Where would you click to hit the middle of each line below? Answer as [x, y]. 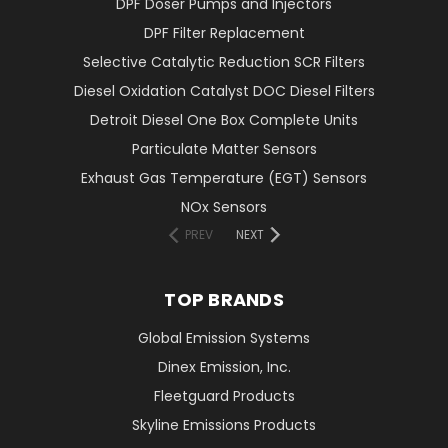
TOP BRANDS [224, 299]
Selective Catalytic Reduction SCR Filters [224, 61]
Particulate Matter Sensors [224, 148]
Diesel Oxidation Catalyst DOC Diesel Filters [224, 90]
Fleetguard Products [224, 395]
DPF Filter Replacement [224, 32]
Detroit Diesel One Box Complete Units [224, 119]
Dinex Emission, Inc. [224, 366]
